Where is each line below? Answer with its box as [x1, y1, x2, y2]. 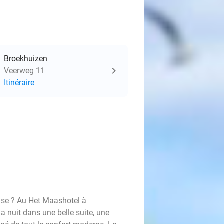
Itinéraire [4, 78, 34, 87]
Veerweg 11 [4, 66, 45, 75]
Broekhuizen [4, 54, 47, 63]
